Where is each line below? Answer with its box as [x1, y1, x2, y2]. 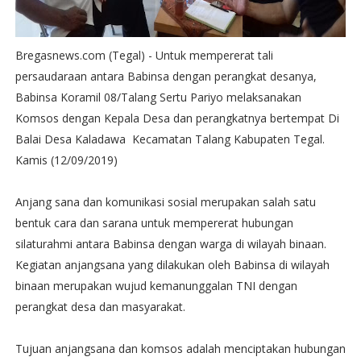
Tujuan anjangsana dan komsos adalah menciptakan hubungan [15, 341, 346, 356]
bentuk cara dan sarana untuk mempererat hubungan [15, 215, 293, 230]
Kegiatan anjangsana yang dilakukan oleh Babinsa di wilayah [15, 257, 330, 272]
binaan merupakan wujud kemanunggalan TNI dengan [15, 278, 297, 293]
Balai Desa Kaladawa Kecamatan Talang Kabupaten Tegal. [15, 131, 328, 147]
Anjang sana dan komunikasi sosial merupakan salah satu [15, 194, 316, 210]
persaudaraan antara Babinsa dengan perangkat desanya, [15, 68, 317, 84]
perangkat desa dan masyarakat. [15, 299, 185, 314]
